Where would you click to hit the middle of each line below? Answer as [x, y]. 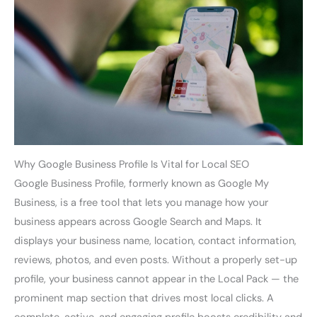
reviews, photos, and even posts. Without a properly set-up [156, 260]
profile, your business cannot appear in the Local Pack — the [156, 279]
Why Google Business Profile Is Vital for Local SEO [132, 165]
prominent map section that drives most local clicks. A [144, 299]
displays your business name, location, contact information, [155, 241]
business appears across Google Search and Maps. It [138, 222]
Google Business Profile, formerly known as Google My [142, 184]
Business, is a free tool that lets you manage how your [141, 203]
